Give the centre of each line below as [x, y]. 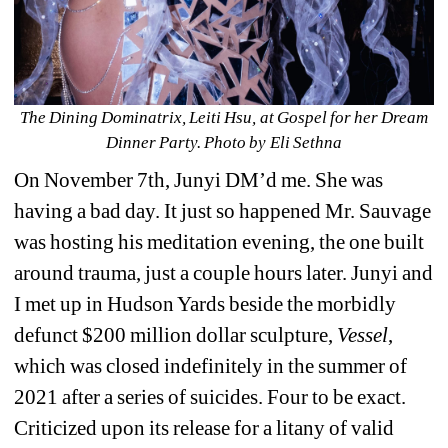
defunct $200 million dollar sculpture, [176, 335]
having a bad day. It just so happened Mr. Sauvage [223, 211]
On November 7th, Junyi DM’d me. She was [199, 180]
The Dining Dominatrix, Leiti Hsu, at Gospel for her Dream [224, 118]
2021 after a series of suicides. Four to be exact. [210, 397]
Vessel [363, 335]
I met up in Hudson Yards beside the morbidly [205, 304]
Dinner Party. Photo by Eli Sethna [224, 143]
